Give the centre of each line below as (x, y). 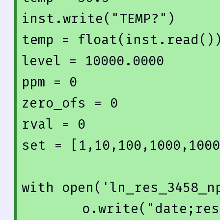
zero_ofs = (66, 104)
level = (53, 61)
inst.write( (66, 19)
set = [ (50, 146)
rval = (50, 125)
